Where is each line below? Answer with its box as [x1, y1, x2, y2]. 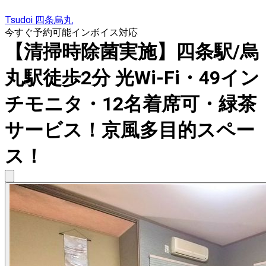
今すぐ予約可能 [5, 27, 71, 39]
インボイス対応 [71, 27, 138, 39]
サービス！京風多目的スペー [5, 119, 255, 142]
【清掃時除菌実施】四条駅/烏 [5, 40, 259, 64]
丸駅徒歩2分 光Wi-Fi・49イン [5, 66, 259, 90]
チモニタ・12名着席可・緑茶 [5, 93, 256, 116]
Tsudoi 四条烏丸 [5, 14, 73, 26]
